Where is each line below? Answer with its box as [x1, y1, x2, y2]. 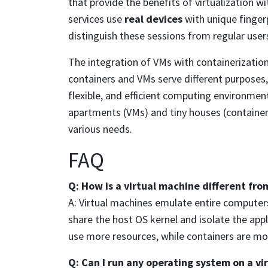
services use [68, 11, 124, 26]
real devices [124, 11, 182, 26]
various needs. [68, 121, 132, 136]
